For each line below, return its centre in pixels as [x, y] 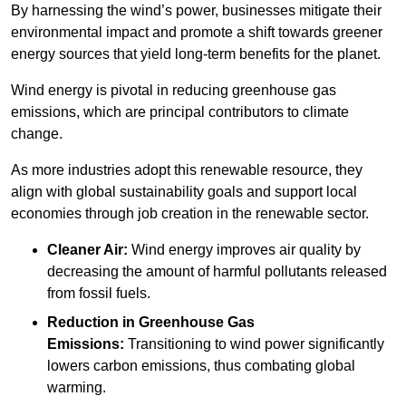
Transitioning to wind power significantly [254, 343]
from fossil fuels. [99, 293]
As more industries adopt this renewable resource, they [187, 169]
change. [37, 133]
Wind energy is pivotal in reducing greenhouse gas [174, 90]
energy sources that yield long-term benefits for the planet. [196, 53]
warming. [77, 387]
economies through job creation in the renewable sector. [190, 213]
